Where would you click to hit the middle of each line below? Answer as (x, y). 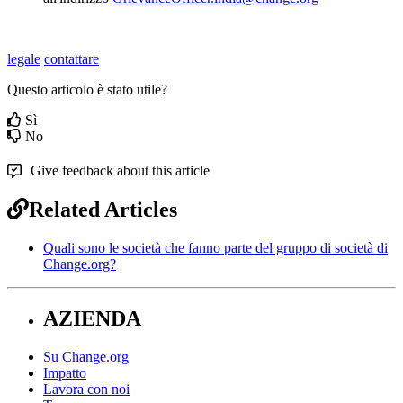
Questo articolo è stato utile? (87, 89)
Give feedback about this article (120, 170)
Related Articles (103, 209)
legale (24, 58)
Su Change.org (86, 356)
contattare (72, 58)
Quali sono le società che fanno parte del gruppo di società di (215, 247)
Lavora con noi (86, 389)
